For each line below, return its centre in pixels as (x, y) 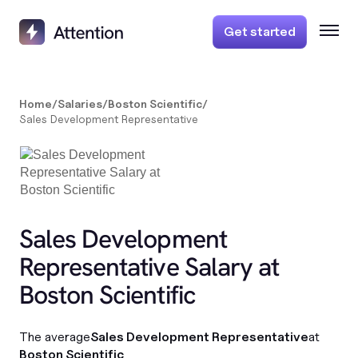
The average (55, 337)
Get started (260, 32)
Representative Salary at (149, 267)
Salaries (80, 103)
